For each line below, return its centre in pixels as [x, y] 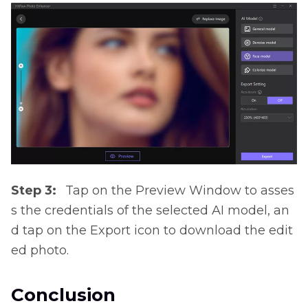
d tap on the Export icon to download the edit [152, 230]
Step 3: [35, 190]
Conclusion [63, 295]
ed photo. [40, 250]
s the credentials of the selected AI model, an [150, 210]
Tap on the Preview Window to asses [180, 190]
